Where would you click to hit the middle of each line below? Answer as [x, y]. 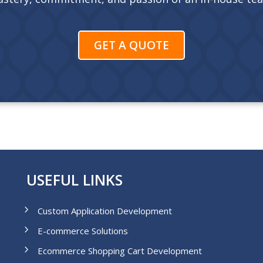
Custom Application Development [104, 210]
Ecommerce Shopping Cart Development [119, 250]
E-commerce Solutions [82, 230]
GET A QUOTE [131, 45]
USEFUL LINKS [74, 179]
